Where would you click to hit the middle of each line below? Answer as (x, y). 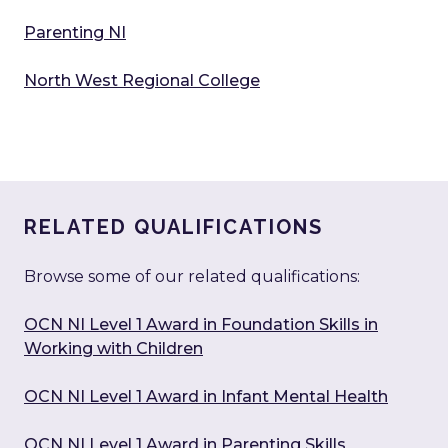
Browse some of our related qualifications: (192, 277)
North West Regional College (142, 81)
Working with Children (113, 349)
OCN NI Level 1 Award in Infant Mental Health (206, 397)
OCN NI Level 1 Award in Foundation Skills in (201, 325)
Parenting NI (75, 33)
